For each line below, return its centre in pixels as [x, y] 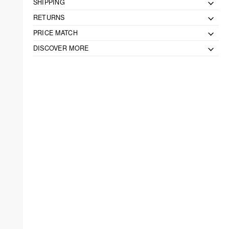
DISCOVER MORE [61, 48]
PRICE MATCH [55, 33]
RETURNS [49, 18]
